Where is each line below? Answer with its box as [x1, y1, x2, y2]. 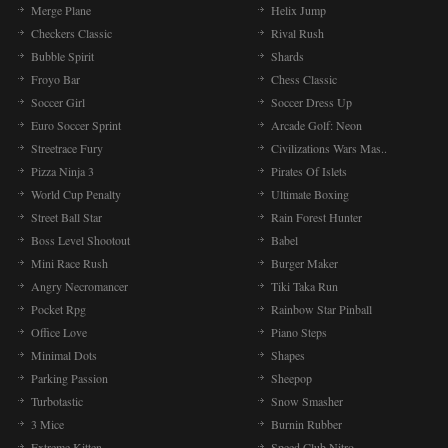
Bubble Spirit [31, 48, 94, 64]
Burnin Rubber [271, 416, 342, 432]
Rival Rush [271, 25, 324, 41]
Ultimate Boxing [271, 186, 349, 202]
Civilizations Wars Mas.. [271, 140, 387, 156]
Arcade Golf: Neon [271, 117, 362, 133]
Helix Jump [271, 2, 326, 18]
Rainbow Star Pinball [271, 301, 372, 317]
